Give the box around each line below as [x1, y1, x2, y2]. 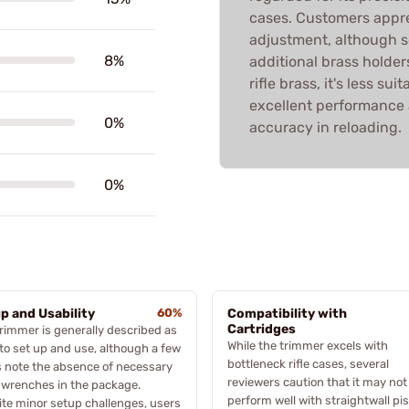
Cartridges [227, 320, 296, 337]
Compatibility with [227, 305, 347, 321]
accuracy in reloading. [249, 118, 402, 136]
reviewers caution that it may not [227, 374, 407, 389]
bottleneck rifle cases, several [227, 356, 389, 371]
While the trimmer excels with [227, 338, 388, 352]
